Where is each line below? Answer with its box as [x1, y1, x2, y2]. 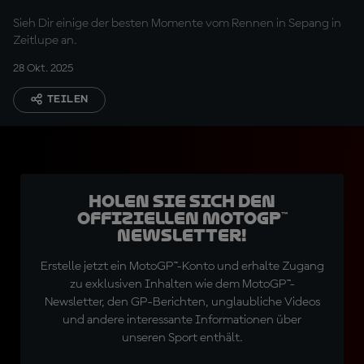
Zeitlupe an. [13, 34, 77, 47]
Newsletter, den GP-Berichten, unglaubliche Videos [44, 296, 320, 309]
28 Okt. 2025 [13, 63, 73, 74]
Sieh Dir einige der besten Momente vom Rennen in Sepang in [13, 17, 341, 30]
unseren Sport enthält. [121, 331, 243, 344]
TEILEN [47, 93, 89, 105]
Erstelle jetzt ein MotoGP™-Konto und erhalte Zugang [40, 260, 324, 273]
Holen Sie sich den [89, 192, 275, 211]
